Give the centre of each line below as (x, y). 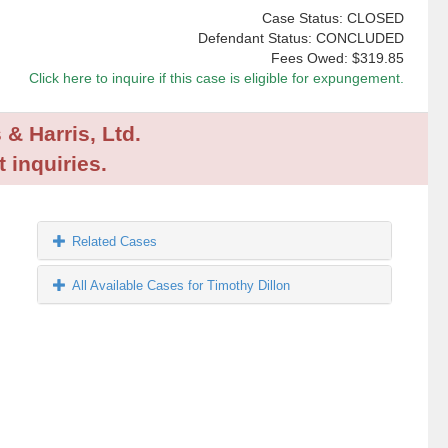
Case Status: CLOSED (332, 18)
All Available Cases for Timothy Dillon (181, 286)
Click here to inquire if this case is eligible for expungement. (216, 78)
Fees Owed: (311, 58)
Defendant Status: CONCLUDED (300, 38)
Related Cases (115, 242)
